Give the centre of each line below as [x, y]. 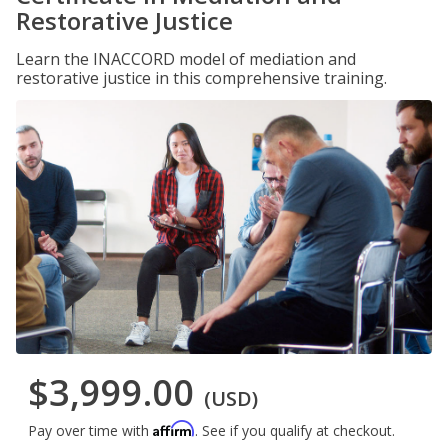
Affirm [174, 429]
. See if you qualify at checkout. [295, 431]
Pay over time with [90, 431]
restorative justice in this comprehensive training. [201, 78]
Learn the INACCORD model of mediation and [186, 59]
